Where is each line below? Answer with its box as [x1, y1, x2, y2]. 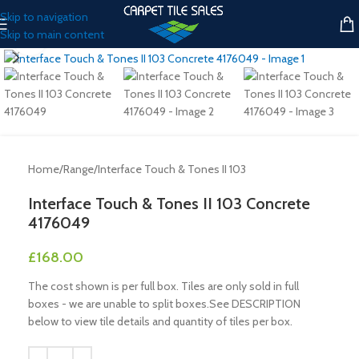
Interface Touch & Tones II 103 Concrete [28, 193, 310, 213]
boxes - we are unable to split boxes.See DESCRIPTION [28, 296, 301, 311]
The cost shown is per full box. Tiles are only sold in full [28, 278, 299, 293]
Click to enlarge [47, 30, 119, 43]
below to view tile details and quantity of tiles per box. [28, 313, 292, 329]
